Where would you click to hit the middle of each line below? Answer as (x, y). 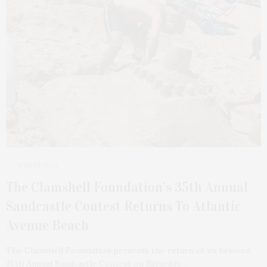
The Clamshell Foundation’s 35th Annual (127, 187)
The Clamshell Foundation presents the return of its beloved (128, 250)
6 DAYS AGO (38, 165)
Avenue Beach (47, 225)
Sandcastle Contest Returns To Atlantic (124, 206)
